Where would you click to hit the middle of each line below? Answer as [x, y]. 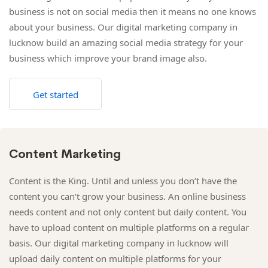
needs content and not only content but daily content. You [128, 211]
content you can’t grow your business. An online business [127, 196]
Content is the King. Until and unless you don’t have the [123, 180]
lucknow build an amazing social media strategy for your [126, 42]
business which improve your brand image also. [108, 58]
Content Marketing [65, 154]
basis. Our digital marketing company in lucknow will [119, 243]
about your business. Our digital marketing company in [123, 27]
